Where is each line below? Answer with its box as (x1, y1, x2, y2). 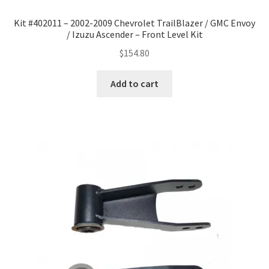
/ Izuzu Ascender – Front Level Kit (66, 28, 203, 41)
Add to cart (110, 77, 159, 89)
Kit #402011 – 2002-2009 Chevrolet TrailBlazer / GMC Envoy (14, 17, 255, 29)
